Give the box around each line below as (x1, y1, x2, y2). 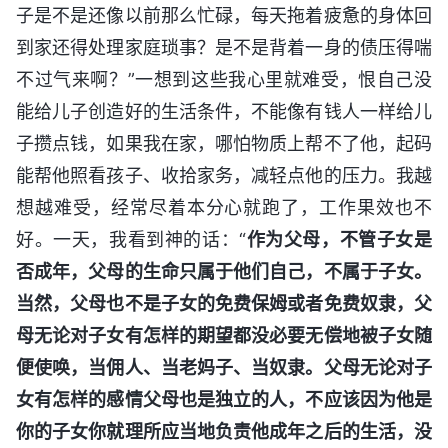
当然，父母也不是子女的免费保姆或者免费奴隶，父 (16, 292, 432, 314)
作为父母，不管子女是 (246, 228, 433, 250)
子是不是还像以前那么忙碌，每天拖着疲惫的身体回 (16, 4, 432, 26)
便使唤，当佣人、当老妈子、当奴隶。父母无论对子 (16, 356, 432, 378)
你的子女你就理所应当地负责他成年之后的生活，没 (16, 420, 432, 442)
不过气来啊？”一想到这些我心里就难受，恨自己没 (16, 68, 432, 90)
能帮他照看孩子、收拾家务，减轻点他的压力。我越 (16, 164, 432, 186)
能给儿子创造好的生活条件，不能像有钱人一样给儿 (16, 100, 432, 122)
